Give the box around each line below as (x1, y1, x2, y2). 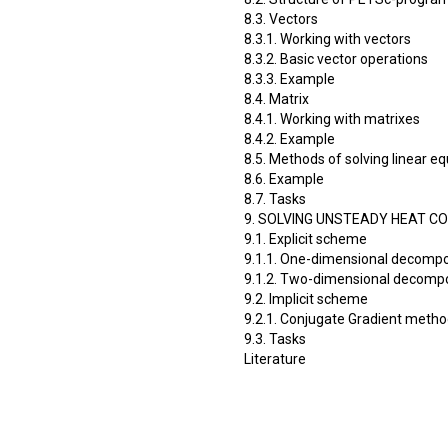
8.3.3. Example (244, 70, 335, 87)
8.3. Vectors (244, 10, 318, 27)
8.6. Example (244, 170, 324, 187)
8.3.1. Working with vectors (244, 30, 411, 47)
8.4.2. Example (244, 130, 335, 147)
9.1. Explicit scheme (244, 230, 367, 247)
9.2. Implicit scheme (244, 290, 368, 307)
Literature (244, 350, 306, 367)
